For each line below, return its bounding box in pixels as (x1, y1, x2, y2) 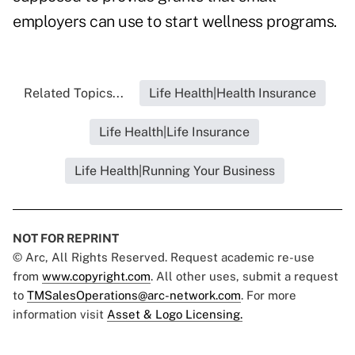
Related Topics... (23, 86, 124, 101)
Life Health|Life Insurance (99, 124, 250, 140)
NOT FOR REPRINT (13, 231, 119, 246)
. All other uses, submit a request (151, 269, 338, 284)
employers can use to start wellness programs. (13, 12, 337, 32)
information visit (13, 307, 107, 322)
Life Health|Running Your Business (74, 163, 275, 179)
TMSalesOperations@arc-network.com (27, 288, 241, 303)
